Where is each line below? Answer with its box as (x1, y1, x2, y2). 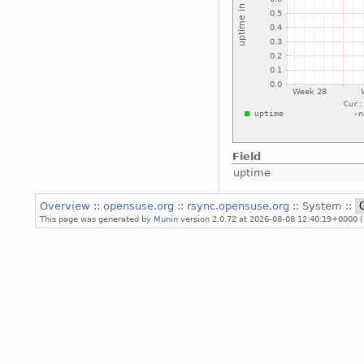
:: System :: (292, 199, 355, 212)
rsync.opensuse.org (187, 199, 292, 212)
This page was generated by (40, 213, 154, 223)
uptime (232, 166, 271, 179)
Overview (40, 199, 93, 212)
